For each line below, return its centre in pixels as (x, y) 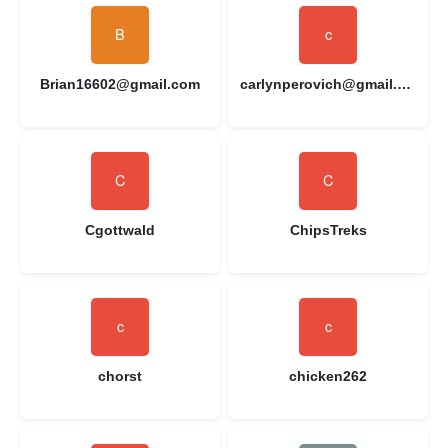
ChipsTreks (328, 229)
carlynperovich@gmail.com (404, 83)
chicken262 (328, 375)
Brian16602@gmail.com (120, 83)
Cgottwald (120, 229)
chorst (120, 375)
